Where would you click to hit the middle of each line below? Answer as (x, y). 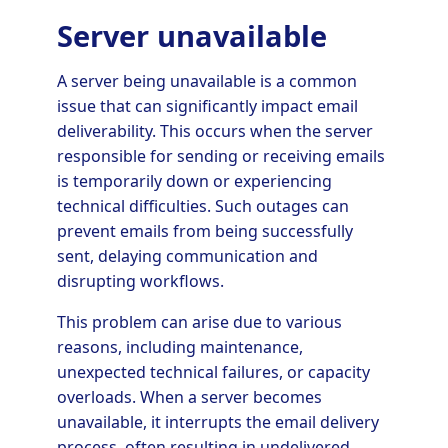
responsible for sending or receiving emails (220, 155)
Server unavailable (191, 35)
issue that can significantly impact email (207, 105)
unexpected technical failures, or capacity (213, 371)
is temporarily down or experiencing (194, 180)
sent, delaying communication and (187, 255)
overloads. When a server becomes (189, 396)
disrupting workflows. (140, 280)
